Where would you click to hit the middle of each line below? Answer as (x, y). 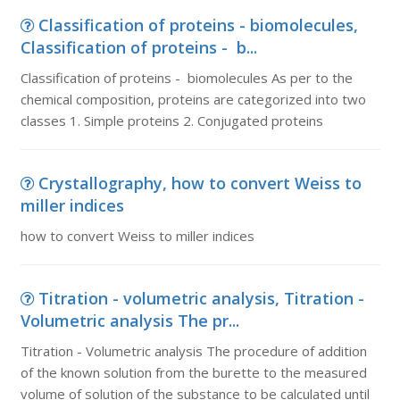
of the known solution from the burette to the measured (193, 372)
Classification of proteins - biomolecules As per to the (186, 78)
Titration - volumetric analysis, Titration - (201, 298)
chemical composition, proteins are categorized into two (193, 99)
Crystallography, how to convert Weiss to (200, 183)
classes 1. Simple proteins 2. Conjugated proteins (171, 121)
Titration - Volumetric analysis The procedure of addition (193, 351)
